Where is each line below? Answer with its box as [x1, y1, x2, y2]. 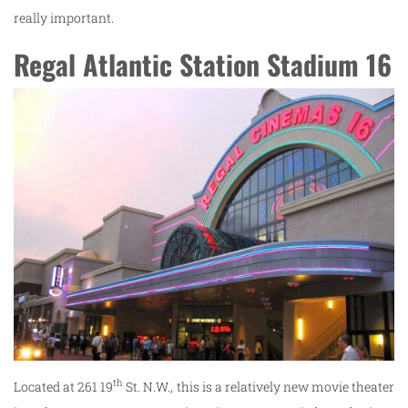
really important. [14, 8, 114, 26]
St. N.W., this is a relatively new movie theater [123, 377, 394, 395]
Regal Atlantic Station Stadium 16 [14, 43, 392, 85]
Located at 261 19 [14, 377, 114, 395]
